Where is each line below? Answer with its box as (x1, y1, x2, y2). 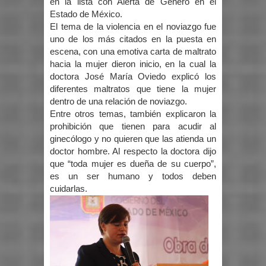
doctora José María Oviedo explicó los (50, 72, 216, 82)
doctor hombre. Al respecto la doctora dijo (50, 147, 216, 157)
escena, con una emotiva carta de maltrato (50, 47, 216, 57)
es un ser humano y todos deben (50, 172, 216, 182)
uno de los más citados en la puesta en (50, 34, 216, 45)
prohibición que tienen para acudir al (50, 122, 216, 132)
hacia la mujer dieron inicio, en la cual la (50, 59, 216, 69)
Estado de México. (50, 9, 122, 20)
